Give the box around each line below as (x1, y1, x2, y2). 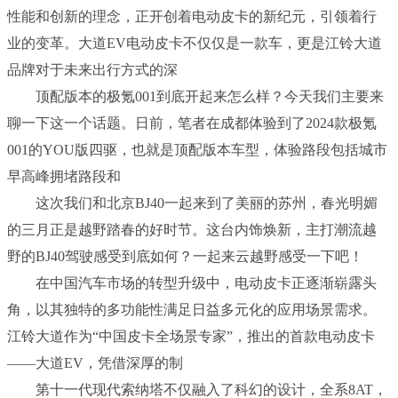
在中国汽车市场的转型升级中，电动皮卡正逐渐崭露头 (7, 275, 378, 291)
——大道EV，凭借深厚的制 (7, 354, 184, 370)
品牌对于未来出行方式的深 (7, 61, 179, 77)
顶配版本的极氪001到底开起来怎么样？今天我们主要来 (7, 88, 385, 104)
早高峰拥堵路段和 (7, 168, 122, 184)
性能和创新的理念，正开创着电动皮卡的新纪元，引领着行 (7, 8, 378, 24)
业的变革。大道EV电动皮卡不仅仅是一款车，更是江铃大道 (7, 35, 383, 51)
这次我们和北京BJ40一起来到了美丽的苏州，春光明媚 (7, 195, 378, 211)
